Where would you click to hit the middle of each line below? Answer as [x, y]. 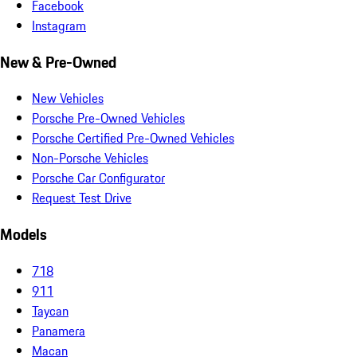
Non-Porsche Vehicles [90, 158]
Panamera [59, 330]
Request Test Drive [82, 198]
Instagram [59, 25]
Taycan [50, 310]
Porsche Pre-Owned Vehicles [108, 118]
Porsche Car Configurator [98, 178]
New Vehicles [68, 98]
